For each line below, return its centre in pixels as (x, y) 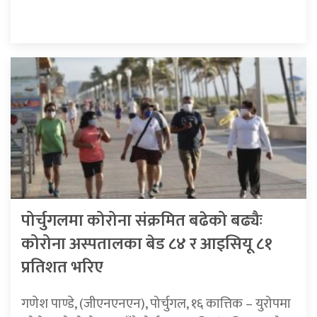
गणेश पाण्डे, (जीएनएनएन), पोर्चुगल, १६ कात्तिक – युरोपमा (156, 303)
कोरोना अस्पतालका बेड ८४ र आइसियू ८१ (147, 244)
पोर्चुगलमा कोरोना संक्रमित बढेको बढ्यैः (142, 220)
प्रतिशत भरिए (62, 267)
